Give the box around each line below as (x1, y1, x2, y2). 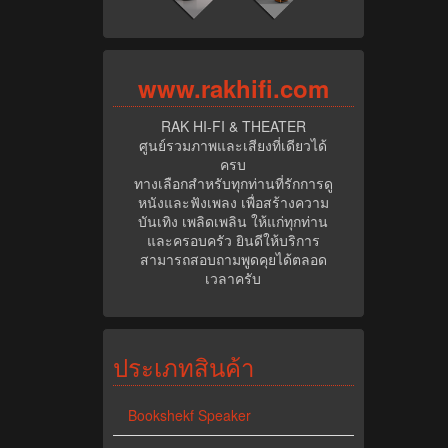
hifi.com (235, 71, 329, 106)
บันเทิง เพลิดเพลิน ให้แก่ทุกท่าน (138, 211, 329, 232)
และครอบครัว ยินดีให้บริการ (146, 230, 320, 251)
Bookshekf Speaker (128, 405, 251, 426)
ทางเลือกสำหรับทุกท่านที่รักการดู (133, 173, 333, 194)
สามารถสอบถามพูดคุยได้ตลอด (139, 249, 327, 270)
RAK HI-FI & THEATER (160, 116, 306, 137)
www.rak (137, 71, 236, 106)
